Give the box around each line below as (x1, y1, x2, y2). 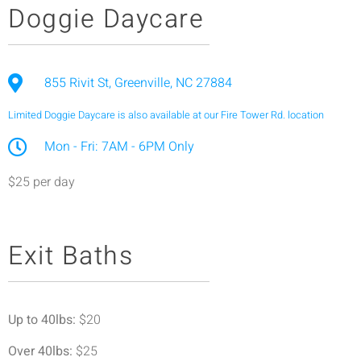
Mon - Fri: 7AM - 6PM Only (44, 136, 194, 156)
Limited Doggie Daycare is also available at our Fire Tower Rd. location (8, 107, 324, 122)
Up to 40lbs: (8, 310, 76, 330)
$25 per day (8, 172, 75, 192)
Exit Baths (8, 237, 133, 276)
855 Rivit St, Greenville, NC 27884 (44, 73, 232, 93)
